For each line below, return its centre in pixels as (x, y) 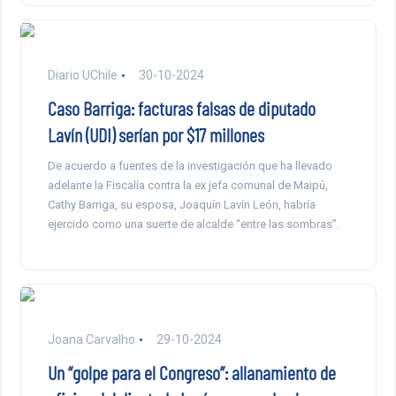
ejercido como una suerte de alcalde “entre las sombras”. (193, 224)
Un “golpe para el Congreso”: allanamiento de (191, 372)
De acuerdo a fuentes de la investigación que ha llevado (190, 165)
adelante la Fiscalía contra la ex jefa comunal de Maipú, (187, 185)
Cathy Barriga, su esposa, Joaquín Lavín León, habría (181, 204)
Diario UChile (82, 75)
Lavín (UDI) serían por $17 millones (156, 134)
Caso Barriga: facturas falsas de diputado (181, 107)
